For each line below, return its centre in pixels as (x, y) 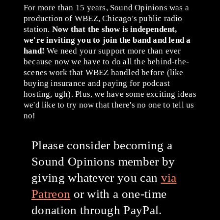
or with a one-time (119, 194)
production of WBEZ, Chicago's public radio (103, 19)
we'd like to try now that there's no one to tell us (109, 105)
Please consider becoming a (102, 145)
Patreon (51, 194)
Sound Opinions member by (103, 162)
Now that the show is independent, (114, 29)
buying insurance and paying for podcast (97, 83)
